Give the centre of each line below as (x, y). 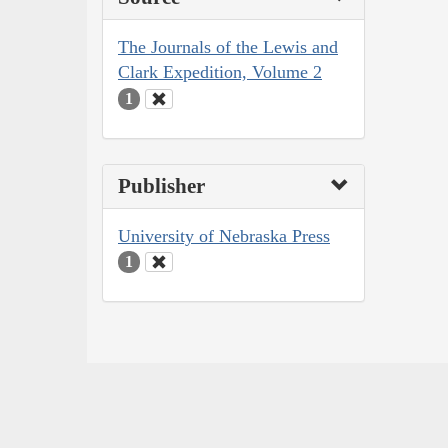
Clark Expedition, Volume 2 (220, 72)
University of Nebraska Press (224, 235)
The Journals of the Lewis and (228, 47)
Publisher (161, 185)
